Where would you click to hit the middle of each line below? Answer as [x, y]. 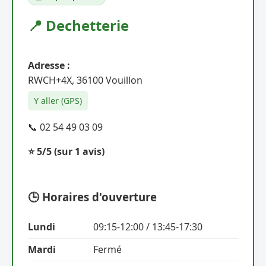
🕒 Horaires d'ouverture [92, 197]
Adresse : [49, 65]
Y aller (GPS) [58, 100]
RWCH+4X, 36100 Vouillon [85, 80]
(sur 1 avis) [79, 151]
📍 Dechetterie [78, 25]
